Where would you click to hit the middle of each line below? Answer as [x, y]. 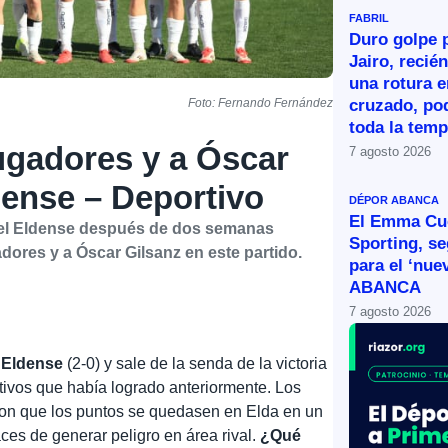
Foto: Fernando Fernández [260, 102]
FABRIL [368, 17]
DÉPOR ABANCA [393, 199]
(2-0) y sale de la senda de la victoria [195, 363]
